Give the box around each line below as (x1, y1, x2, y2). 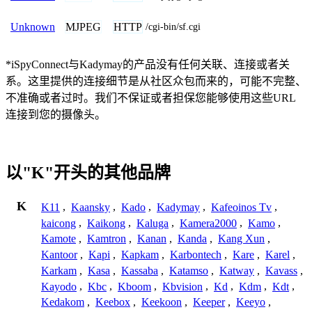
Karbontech (170, 249, 221, 261)
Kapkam (121, 249, 159, 261)
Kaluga (136, 217, 169, 229)
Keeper (193, 296, 225, 309)
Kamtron (87, 233, 126, 245)
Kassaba (121, 264, 158, 276)
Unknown (10, 20, 55, 33)
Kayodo (41, 280, 77, 292)
